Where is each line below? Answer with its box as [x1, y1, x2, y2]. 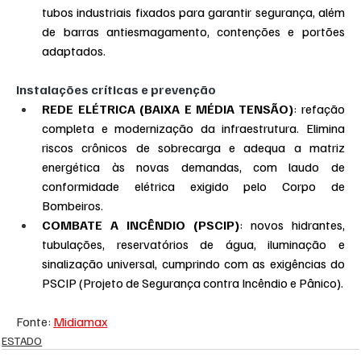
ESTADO [2, 334, 43, 348]
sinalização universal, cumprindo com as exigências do [42, 255, 345, 272]
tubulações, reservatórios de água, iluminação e [42, 236, 345, 253]
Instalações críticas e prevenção [16, 81, 217, 98]
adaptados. [42, 43, 106, 60]
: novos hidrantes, [239, 217, 345, 234]
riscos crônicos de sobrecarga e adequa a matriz [42, 139, 345, 156]
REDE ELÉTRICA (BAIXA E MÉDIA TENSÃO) [42, 101, 294, 118]
